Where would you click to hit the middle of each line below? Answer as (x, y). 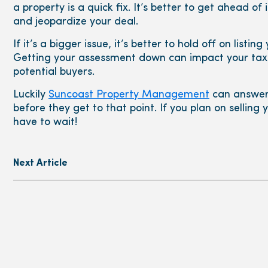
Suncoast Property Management (129, 95)
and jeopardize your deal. (76, 22)
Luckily (31, 95)
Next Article (40, 164)
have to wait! (45, 123)
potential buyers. (54, 72)
